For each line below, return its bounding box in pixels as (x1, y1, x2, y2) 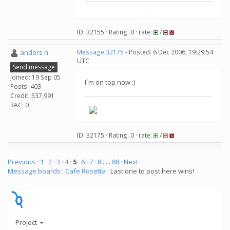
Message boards (8, 166, 61, 176)
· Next (121, 157, 138, 166)
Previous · (8, 157, 40, 166)
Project (15, 217, 39, 227)
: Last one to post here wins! (106, 166, 194, 176)
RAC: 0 (10, 100, 29, 109)
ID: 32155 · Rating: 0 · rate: (77, 28, 154, 36)
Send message (13, 62, 55, 71)
